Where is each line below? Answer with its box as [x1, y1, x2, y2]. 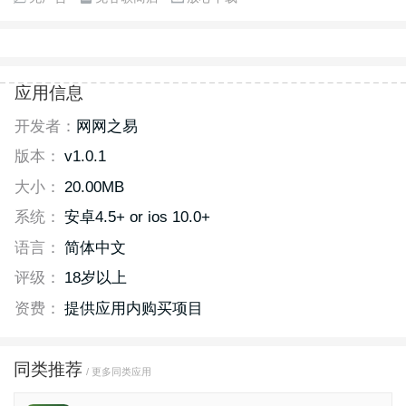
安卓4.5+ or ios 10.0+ [63, 208, 210, 227]
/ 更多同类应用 [85, 365, 151, 377]
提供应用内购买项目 [63, 299, 203, 317]
